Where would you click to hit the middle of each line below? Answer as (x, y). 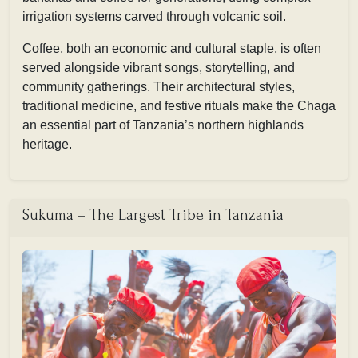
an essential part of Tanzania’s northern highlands (163, 125)
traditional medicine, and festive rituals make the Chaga (179, 105)
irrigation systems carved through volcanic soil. (154, 16)
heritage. (47, 144)
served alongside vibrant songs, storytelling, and (159, 67)
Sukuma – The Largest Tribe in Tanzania (153, 215)
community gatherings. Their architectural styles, (159, 86)
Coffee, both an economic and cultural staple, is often (172, 48)
